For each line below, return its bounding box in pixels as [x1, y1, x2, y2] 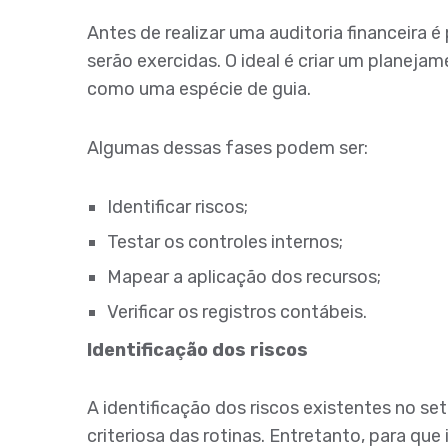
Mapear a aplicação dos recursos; [107, 265, 381, 288]
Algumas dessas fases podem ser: [87, 136, 368, 159]
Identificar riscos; [107, 195, 248, 218]
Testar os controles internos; [107, 230, 343, 253]
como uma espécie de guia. [87, 78, 311, 101]
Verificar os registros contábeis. [107, 300, 367, 323]
